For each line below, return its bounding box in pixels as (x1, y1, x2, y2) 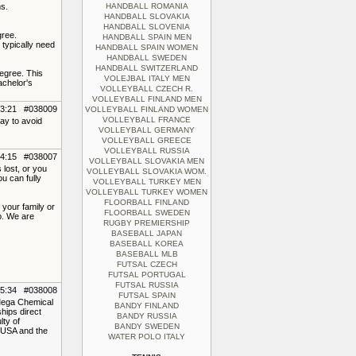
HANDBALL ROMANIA (105, 2, 188, 10)
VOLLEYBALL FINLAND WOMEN (85, 105, 208, 114)
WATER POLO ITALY (108, 332, 185, 341)
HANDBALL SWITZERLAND (95, 64, 198, 72)
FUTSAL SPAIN (118, 291, 176, 300)
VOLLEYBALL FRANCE (103, 115, 191, 124)
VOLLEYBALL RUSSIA (103, 146, 190, 155)
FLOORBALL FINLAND (104, 198, 189, 207)
